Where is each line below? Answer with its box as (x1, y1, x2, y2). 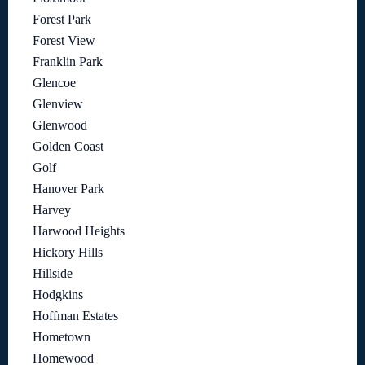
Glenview (33, 97, 83, 112)
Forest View (33, 33, 95, 48)
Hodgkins (33, 288, 83, 302)
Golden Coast (33, 139, 103, 154)
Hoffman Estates (33, 309, 118, 323)
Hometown (33, 330, 90, 345)
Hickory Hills (33, 245, 103, 260)
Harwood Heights (33, 224, 125, 239)
